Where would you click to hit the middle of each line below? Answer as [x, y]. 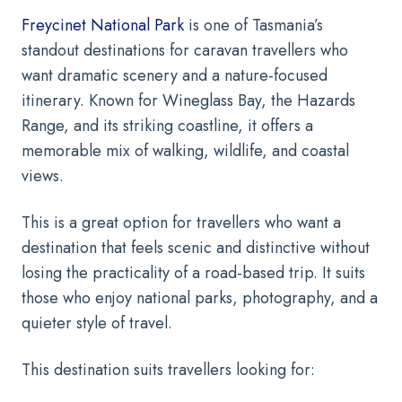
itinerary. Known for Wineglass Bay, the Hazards [188, 100]
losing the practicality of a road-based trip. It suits [193, 272]
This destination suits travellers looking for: [168, 369]
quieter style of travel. [97, 323]
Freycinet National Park [103, 25]
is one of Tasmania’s [253, 25]
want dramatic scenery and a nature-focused [175, 75]
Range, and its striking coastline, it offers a [167, 125]
